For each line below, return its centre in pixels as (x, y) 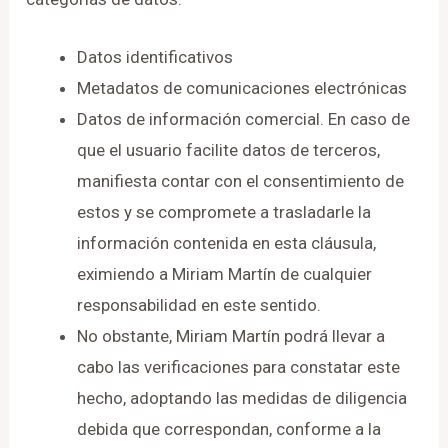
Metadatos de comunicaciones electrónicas (242, 88)
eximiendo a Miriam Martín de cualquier (225, 274)
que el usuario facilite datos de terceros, (229, 150)
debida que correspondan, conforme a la (229, 429)
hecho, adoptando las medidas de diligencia (242, 398)
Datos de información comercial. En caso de (244, 119)
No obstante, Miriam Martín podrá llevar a (231, 336)
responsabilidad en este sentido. (199, 305)
